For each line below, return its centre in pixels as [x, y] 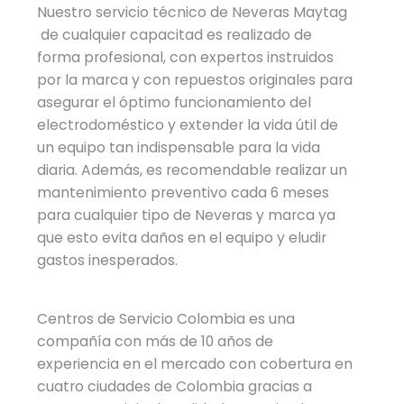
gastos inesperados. [108, 260]
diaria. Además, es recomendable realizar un [193, 170]
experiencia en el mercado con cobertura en [195, 363]
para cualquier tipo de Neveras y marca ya [187, 215]
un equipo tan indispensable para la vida [179, 147]
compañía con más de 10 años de [156, 341]
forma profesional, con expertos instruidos [186, 57]
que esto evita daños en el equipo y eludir [182, 237]
